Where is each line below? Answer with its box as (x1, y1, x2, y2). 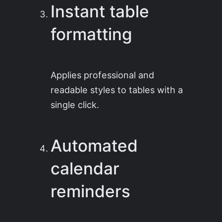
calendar (51, 158, 120, 178)
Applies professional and (51, 69, 155, 81)
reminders (51, 181, 131, 201)
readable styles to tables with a (51, 84, 183, 96)
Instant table (51, 1, 150, 22)
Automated (51, 135, 138, 156)
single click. (51, 99, 100, 111)
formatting (51, 24, 133, 45)
